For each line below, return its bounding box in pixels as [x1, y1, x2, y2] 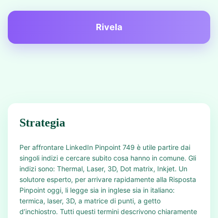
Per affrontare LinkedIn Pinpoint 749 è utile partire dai [19, 143, 190, 151]
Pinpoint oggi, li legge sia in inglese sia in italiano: [19, 186, 175, 194]
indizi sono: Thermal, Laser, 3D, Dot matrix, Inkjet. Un [19, 164, 187, 173]
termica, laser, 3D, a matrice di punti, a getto [19, 197, 161, 205]
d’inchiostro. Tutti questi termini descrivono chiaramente [19, 207, 197, 216]
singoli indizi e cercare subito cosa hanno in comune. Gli [19, 154, 196, 162]
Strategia [19, 116, 65, 129]
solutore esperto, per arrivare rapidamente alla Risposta [19, 175, 196, 183]
